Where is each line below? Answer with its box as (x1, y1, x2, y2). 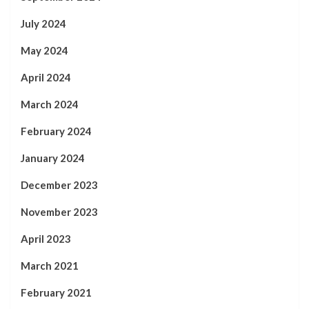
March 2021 (21, 259, 79, 272)
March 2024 (21, 98, 79, 110)
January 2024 (21, 152, 85, 164)
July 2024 (21, 17, 66, 30)
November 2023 (21, 206, 98, 218)
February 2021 (21, 286, 92, 299)
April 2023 (21, 232, 71, 245)
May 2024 (21, 44, 68, 57)
